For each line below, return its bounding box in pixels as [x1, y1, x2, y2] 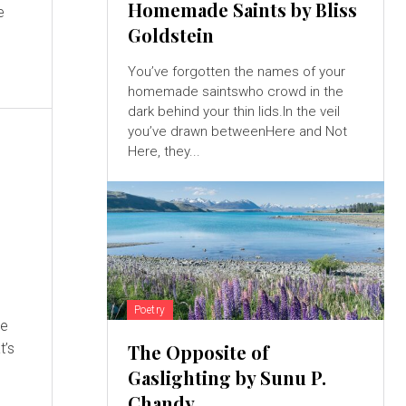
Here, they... [127, 142, 200, 159]
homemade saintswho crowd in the [127, 82, 343, 100]
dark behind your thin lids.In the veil [127, 102, 340, 120]
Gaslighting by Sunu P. [127, 364, 326, 390]
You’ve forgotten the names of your [127, 63, 345, 80]
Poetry [133, 303, 166, 316]
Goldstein [127, 22, 214, 47]
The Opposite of [127, 339, 269, 364]
